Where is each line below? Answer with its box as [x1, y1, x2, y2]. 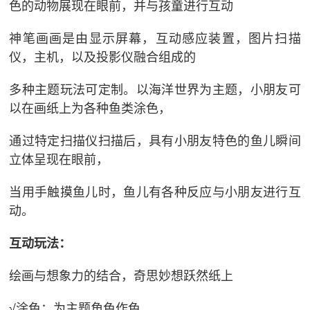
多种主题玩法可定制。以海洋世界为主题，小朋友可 [9, 83, 301, 98]
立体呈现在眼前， [9, 153, 109, 167]
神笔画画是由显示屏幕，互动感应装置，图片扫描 [9, 32, 301, 46]
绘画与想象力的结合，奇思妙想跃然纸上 [9, 269, 234, 284]
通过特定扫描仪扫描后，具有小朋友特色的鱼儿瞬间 [9, 134, 301, 149]
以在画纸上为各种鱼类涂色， [9, 102, 172, 116]
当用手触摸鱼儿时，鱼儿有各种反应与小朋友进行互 [9, 185, 301, 200]
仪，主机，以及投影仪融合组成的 [9, 51, 197, 65]
